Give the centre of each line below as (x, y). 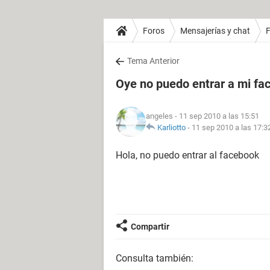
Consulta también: (155, 258)
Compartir (150, 227)
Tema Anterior (153, 61)
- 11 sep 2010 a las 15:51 (216, 116)
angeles (159, 116)
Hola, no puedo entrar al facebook (187, 155)
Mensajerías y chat (215, 30)
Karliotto (171, 127)
